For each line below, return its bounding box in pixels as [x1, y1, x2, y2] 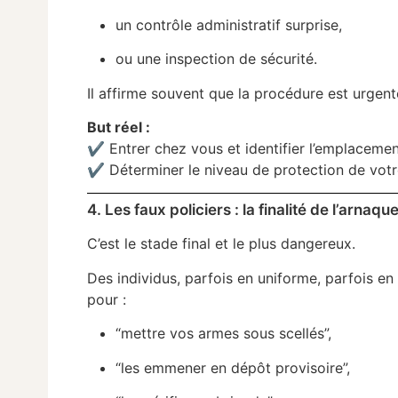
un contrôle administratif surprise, [115, 15, 343, 34]
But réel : [87, 118, 151, 137]
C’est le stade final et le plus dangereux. [87, 235, 356, 253]
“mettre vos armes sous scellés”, [115, 324, 332, 343]
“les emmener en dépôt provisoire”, [115, 358, 351, 377]
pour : [87, 290, 127, 308]
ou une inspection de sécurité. [115, 50, 318, 68]
